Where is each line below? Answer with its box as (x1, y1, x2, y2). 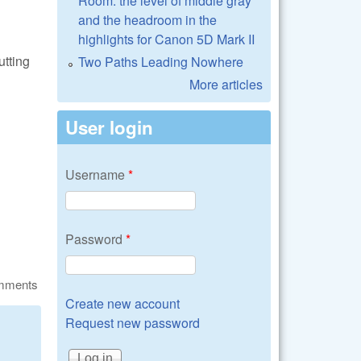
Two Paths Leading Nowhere (78, 52, 243, 71)
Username (65, 165, 128, 184)
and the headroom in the (78, 10, 217, 29)
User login (65, 114, 153, 140)
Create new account (65, 294, 180, 313)
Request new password (65, 313, 200, 332)
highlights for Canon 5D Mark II (78, 30, 255, 48)
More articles (189, 75, 263, 93)
